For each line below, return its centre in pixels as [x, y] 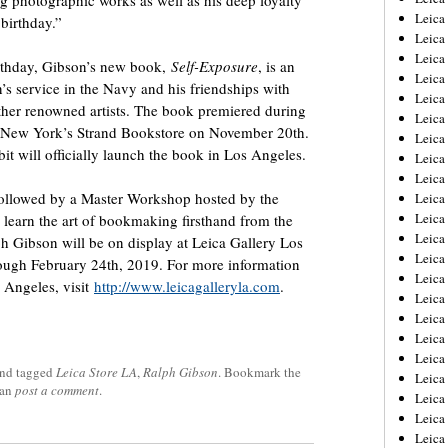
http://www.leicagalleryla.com [187, 286]
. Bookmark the [259, 372]
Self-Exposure [214, 66]
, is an [276, 66]
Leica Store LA [96, 372]
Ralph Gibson [180, 372]
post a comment [57, 390]
